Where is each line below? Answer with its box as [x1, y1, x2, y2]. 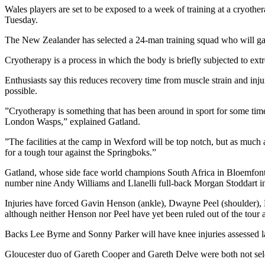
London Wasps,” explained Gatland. [5, 117, 140, 127]
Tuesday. [5, 15, 38, 25]
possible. [5, 86, 37, 96]
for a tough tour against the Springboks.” [5, 147, 156, 158]
